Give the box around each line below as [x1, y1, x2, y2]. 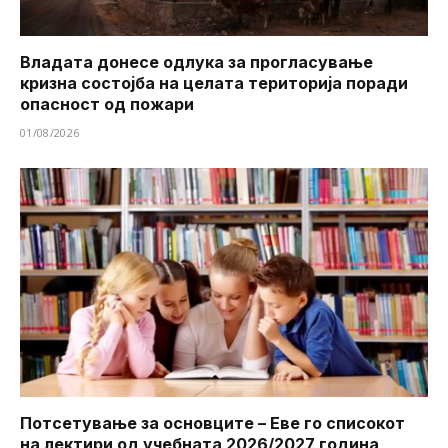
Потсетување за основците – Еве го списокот [20, 413, 405, 434]
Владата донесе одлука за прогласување [20, 51, 373, 72]
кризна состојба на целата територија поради [20, 72, 408, 93]
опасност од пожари [20, 93, 194, 114]
